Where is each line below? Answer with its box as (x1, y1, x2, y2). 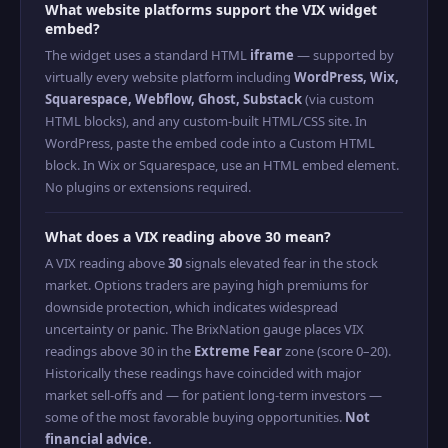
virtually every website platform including (45, 68, 294, 86)
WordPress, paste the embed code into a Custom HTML (45, 134, 375, 152)
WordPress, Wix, (294, 68, 399, 86)
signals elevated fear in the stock (182, 254, 378, 272)
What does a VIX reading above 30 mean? (45, 227, 331, 246)
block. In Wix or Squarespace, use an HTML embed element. (45, 156, 399, 174)
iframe (250, 46, 294, 64)
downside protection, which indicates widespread (45, 298, 338, 316)
